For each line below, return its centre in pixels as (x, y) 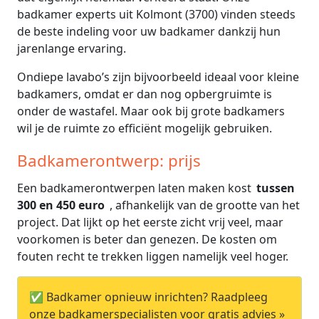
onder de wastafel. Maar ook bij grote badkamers (151, 111)
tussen (276, 188)
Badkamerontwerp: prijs (109, 160)
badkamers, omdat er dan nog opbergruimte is (145, 94)
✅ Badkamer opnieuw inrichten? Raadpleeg (148, 297)
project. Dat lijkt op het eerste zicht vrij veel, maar (150, 222)
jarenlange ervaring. (72, 48)
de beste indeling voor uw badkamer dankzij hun (149, 31)
